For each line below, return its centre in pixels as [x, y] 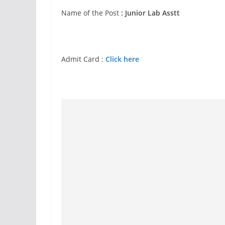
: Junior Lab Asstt [150, 13]
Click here [122, 59]
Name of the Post [91, 13]
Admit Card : [83, 59]
